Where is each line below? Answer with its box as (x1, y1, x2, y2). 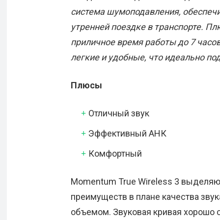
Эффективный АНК (88, 128, 166, 139)
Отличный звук (88, 108, 149, 119)
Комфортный (88, 148, 142, 159)
